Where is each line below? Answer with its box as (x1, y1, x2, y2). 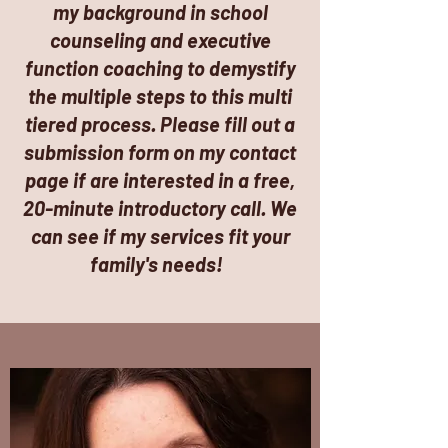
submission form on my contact (24, 140, 296, 164)
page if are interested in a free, (25, 168, 295, 192)
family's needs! (89, 252, 231, 276)
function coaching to (24, 56, 205, 80)
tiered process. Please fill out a (25, 112, 295, 136)
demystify (204, 56, 296, 80)
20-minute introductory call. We (23, 196, 297, 220)
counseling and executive (49, 28, 271, 52)
